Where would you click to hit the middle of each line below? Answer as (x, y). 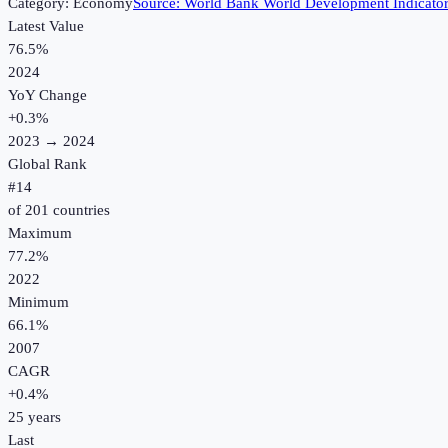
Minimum (38, 302)
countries (79, 210)
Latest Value (46, 26)
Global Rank (47, 164)
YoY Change (47, 95)
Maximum (40, 233)
